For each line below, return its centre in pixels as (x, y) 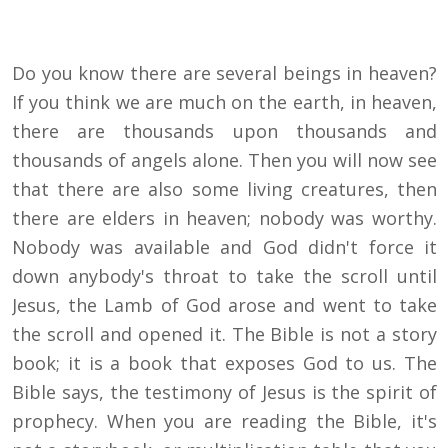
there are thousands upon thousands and (224, 131)
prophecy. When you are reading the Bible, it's (224, 421)
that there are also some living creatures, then (224, 189)
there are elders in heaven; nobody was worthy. (224, 218)
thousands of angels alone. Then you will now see (224, 160)
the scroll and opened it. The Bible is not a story (224, 334)
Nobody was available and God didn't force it (224, 247)
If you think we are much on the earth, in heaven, (224, 102)
